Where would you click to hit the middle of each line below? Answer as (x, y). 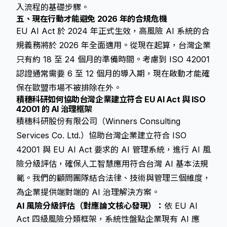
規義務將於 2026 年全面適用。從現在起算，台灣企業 (113, 45)
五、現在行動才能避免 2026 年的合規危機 (92, 19)
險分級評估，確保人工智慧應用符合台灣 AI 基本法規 (112, 164)
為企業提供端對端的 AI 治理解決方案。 (88, 192)
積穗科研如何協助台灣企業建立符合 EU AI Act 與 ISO (111, 99)
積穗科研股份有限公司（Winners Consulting (98, 121)
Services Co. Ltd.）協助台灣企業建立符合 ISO (101, 135)
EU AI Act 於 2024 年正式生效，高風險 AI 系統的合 (113, 31)
